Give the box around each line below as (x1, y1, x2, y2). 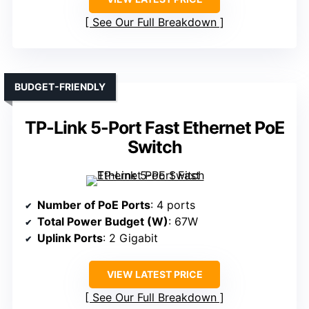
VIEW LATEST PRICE (106, 268, 203, 281)
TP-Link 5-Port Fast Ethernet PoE (25, 117, 284, 139)
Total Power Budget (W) (37, 215, 168, 229)
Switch (127, 137, 182, 158)
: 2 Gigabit (103, 231, 158, 246)
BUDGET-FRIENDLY (14, 81, 106, 93)
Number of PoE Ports (37, 198, 150, 212)
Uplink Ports (37, 231, 103, 246)
